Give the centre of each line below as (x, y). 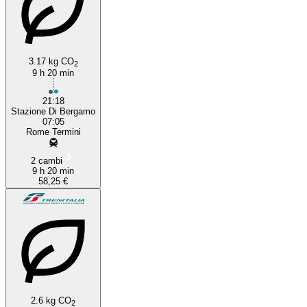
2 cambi (46, 160)
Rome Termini (53, 132)
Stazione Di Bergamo (53, 111)
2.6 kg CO (51, 300)
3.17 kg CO (51, 61)
